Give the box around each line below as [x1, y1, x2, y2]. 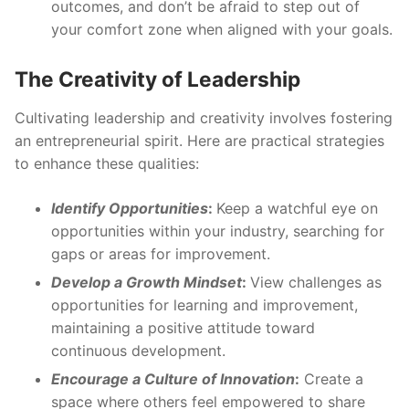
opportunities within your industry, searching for [51, 222, 384, 241]
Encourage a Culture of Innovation [51, 370, 295, 389]
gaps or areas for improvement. [51, 245, 270, 264]
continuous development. [51, 341, 225, 361]
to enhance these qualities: [15, 154, 199, 173]
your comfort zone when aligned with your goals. [51, 20, 393, 39]
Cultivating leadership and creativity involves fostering [15, 109, 393, 128]
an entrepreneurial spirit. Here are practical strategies [15, 131, 384, 151]
